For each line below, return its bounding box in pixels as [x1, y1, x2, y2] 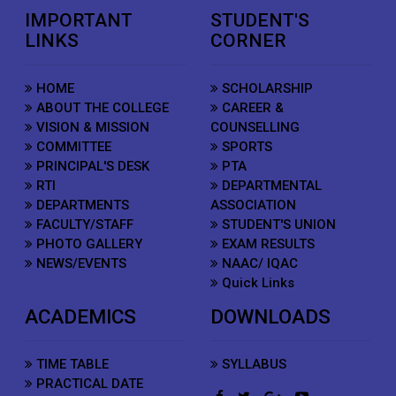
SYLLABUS [218, 356, 287, 372]
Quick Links [218, 275, 295, 291]
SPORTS [218, 139, 273, 155]
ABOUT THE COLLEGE [33, 100, 170, 116]
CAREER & [218, 100, 285, 116]
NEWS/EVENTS [33, 255, 127, 271]
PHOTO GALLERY [33, 236, 143, 252]
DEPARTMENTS [33, 197, 130, 213]
